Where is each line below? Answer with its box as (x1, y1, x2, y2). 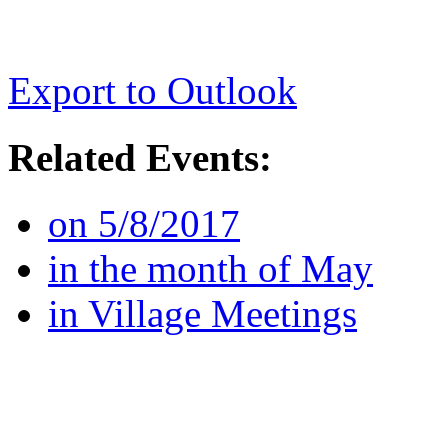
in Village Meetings (48, 291, 357, 335)
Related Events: (8, 135, 272, 179)
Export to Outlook (8, 69, 297, 113)
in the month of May (48, 246, 373, 290)
